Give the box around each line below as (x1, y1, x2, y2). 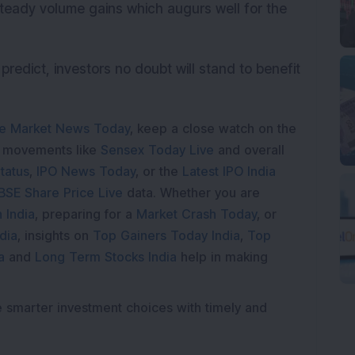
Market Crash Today (136, 206, 257, 222)
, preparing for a (35, 206, 132, 222)
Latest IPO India (182, 163, 276, 179)
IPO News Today (36, 163, 136, 179)
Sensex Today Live (101, 142, 214, 158)
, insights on (17, 227, 89, 243)
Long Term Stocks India (35, 249, 177, 265)
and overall (218, 142, 284, 158)
